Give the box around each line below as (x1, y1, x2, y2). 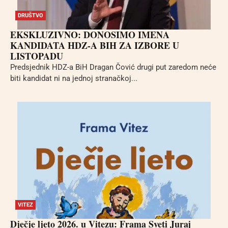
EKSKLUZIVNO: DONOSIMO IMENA (10, 28, 169, 42)
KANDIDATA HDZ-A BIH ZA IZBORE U (10, 39, 179, 52)
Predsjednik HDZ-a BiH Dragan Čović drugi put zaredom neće (10, 63, 216, 72)
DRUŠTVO (18, 12, 43, 19)
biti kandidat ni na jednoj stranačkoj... (10, 74, 137, 83)
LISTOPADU (10, 49, 63, 63)
